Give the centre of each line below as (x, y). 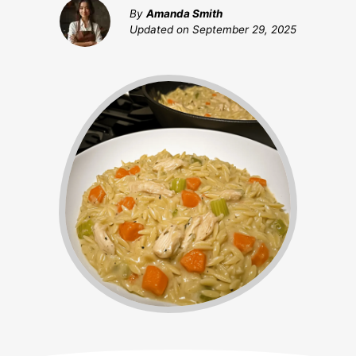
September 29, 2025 (244, 30)
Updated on (161, 30)
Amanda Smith (184, 14)
